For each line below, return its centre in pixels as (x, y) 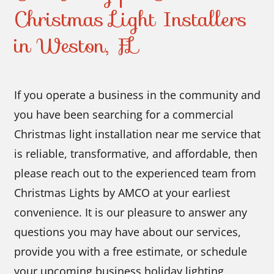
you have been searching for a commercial (124, 115)
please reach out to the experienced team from (135, 173)
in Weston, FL (77, 46)
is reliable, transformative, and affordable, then (136, 154)
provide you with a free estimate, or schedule (131, 252)
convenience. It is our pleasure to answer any (131, 213)
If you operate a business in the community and (138, 95)
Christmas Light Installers (131, 20)
